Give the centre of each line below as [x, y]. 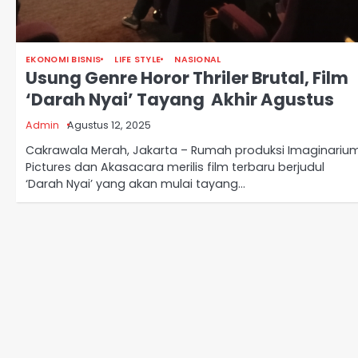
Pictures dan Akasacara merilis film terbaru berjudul [175, 167]
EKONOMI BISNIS [64, 59]
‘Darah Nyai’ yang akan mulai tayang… [135, 183]
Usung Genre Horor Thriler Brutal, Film [187, 78]
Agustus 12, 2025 [109, 125]
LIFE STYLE [138, 59]
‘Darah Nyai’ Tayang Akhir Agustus [180, 99]
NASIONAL [198, 59]
